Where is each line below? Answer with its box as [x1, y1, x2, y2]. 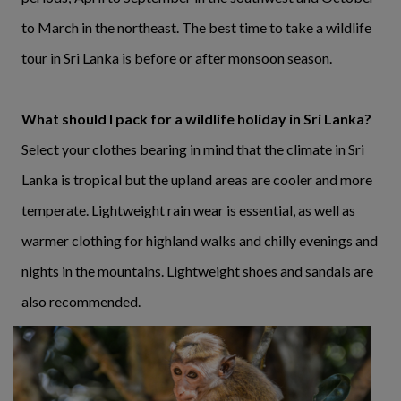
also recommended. [21, 293, 143, 311]
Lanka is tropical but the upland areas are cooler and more [21, 171, 372, 189]
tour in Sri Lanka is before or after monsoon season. [21, 49, 332, 67]
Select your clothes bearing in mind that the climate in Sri [21, 141, 364, 158]
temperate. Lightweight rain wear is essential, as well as [21, 201, 355, 219]
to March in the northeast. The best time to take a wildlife [21, 19, 371, 37]
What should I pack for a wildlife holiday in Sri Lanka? [21, 110, 371, 128]
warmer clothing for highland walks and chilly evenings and [21, 232, 378, 250]
